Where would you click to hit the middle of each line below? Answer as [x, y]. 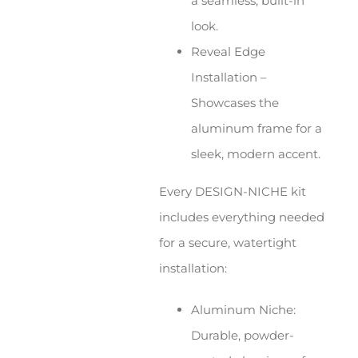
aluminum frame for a [257, 129]
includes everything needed [242, 217]
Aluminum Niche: [244, 310]
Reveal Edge [229, 52]
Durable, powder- [243, 336]
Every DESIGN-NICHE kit [233, 192]
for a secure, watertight [228, 243]
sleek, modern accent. [256, 154]
